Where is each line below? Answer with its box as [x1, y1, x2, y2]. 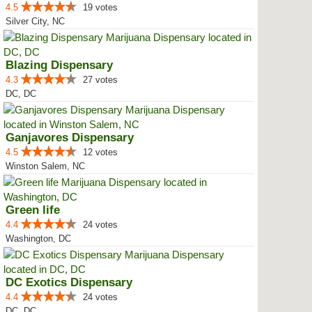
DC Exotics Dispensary [6, 276, 132, 289]
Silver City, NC [6, 16, 65, 26]
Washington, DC [6, 233, 71, 244]
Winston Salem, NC [6, 161, 85, 171]
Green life [6, 203, 60, 217]
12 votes [83, 147, 118, 157]
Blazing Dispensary [6, 58, 113, 72]
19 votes [83, 2, 118, 13]
